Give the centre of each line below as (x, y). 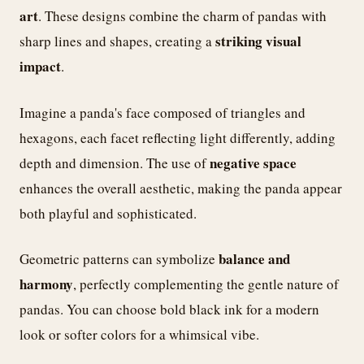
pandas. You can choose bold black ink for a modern (169, 310)
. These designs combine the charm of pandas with (182, 16)
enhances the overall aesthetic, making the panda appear (181, 188)
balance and (254, 259)
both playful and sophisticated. (108, 213)
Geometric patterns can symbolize (119, 259)
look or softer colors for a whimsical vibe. (139, 335)
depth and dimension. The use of (115, 162)
